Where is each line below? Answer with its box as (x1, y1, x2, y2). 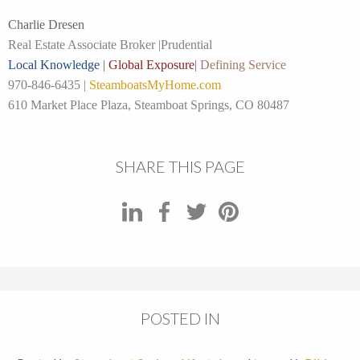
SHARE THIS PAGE (115, 157, 245, 177)
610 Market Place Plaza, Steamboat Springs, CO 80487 (8, 98, 289, 112)
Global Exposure (108, 58, 194, 72)
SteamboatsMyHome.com (89, 78, 221, 92)
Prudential (161, 38, 212, 52)
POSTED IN (140, 309, 220, 329)
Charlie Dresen (8, 18, 84, 32)
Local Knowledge (8, 58, 100, 72)
